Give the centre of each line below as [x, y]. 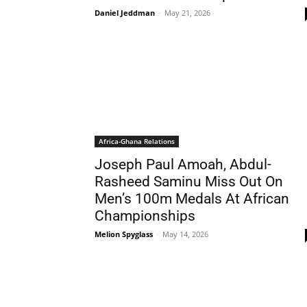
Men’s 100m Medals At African [192, 199]
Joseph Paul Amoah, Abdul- [183, 164]
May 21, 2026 [187, 13]
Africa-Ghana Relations [137, 141]
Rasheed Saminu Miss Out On [189, 182]
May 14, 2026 [185, 234]
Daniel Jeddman [125, 13]
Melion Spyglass [124, 234]
